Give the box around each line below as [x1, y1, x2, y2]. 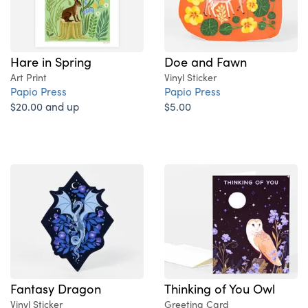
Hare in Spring [10, 52, 91, 71]
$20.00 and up [10, 98, 79, 115]
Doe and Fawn [164, 52, 247, 71]
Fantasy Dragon [10, 279, 101, 298]
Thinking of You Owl [164, 279, 275, 298]
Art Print [10, 70, 47, 85]
